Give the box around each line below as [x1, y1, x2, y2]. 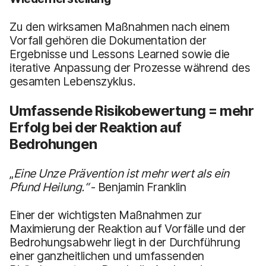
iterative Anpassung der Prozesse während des [9, 60, 251, 75]
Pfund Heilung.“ [9, 179, 88, 194]
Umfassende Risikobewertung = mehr [9, 102, 254, 119]
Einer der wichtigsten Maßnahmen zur [9, 207, 202, 222]
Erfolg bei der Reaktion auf [9, 118, 182, 136]
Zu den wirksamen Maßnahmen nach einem [9, 19, 230, 34]
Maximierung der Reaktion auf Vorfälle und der [9, 221, 246, 236]
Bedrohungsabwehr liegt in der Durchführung [9, 235, 240, 249]
